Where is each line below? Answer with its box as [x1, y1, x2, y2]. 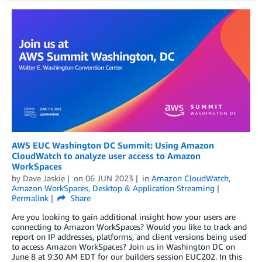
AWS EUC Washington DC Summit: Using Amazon [12, 139, 214, 150]
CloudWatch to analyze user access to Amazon [12, 150, 201, 161]
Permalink [12, 192, 49, 203]
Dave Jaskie [23, 173, 65, 183]
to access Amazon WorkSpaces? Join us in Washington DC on [12, 241, 235, 251]
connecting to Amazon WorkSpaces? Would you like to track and [12, 221, 247, 232]
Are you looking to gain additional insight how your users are [12, 211, 236, 222]
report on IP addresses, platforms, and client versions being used [12, 231, 246, 242]
